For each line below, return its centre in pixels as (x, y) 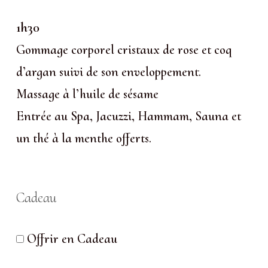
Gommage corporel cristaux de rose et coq (124, 49)
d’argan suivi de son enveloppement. (109, 71)
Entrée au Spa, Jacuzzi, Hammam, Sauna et (129, 116)
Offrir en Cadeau (71, 238)
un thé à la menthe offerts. (84, 138)
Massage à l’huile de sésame (88, 94)
